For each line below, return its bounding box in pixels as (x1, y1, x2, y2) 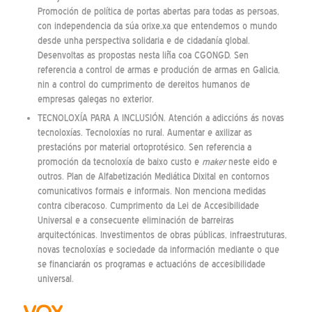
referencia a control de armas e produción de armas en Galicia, (37, 65, 280, 76)
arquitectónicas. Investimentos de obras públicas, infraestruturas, (37, 230, 287, 241)
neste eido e (225, 157, 277, 168)
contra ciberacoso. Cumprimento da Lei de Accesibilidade (37, 201, 259, 212)
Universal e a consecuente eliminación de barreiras (37, 215, 234, 226)
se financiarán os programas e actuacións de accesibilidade (37, 259, 265, 270)
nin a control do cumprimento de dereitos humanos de (37, 79, 250, 91)
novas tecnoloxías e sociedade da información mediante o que (37, 244, 279, 256)
